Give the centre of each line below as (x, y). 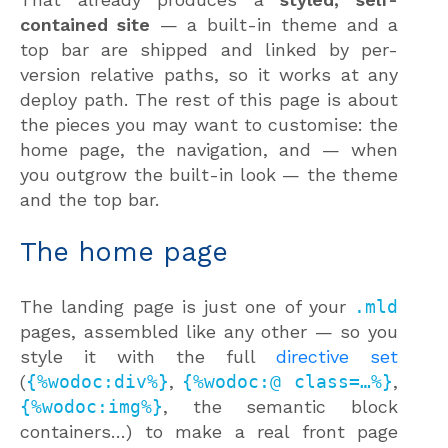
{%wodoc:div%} (97, 381)
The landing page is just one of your (187, 306)
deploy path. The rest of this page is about (209, 99)
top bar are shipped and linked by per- (209, 49)
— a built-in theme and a (274, 24)
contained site (85, 24)
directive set (337, 356)
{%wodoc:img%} (91, 406)
